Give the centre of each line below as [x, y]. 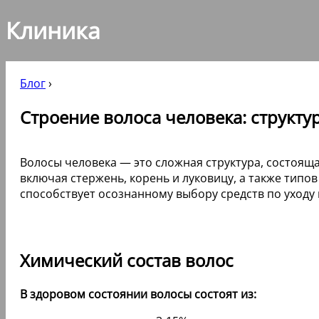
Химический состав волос [127, 260]
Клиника [53, 31]
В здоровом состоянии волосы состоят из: [138, 294]
